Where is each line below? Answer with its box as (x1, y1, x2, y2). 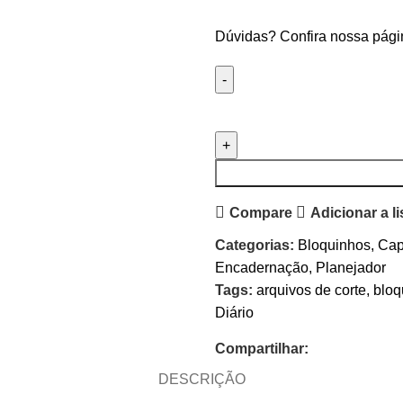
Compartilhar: (215, 341, 309, 356)
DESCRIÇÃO (157, 371, 246, 387)
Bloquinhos (298, 237, 371, 253)
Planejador (316, 260, 386, 275)
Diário (215, 305, 254, 320)
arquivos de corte (256, 282, 366, 298)
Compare (228, 204, 292, 220)
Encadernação (215, 260, 309, 275)
